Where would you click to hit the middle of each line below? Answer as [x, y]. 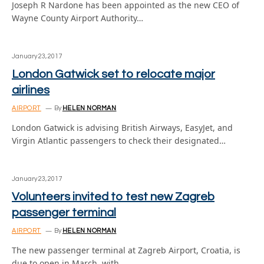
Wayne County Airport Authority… [77, 18]
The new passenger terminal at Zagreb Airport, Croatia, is [126, 250]
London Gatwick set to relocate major [113, 74]
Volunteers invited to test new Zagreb [113, 197]
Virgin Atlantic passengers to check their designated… [119, 140]
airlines [31, 90]
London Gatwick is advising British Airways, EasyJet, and [122, 127]
